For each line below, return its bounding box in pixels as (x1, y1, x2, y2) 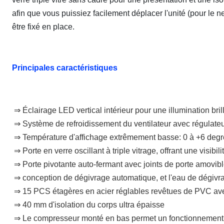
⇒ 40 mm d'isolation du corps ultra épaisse (14, 200, 164, 209)
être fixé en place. (12, 22, 74, 31)
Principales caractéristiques (12, 63, 117, 72)
